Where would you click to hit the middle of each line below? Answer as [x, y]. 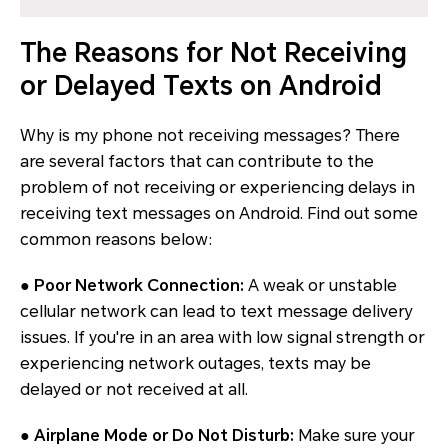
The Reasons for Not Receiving [213, 53]
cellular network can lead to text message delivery [216, 312]
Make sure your [354, 436]
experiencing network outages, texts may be [195, 364]
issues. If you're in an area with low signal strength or [222, 338]
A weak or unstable [320, 286]
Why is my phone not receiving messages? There [210, 136]
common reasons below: [116, 240]
